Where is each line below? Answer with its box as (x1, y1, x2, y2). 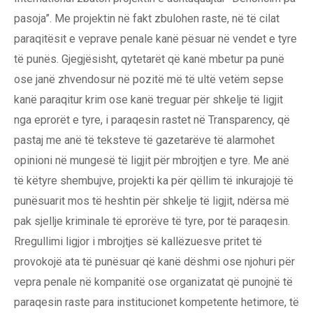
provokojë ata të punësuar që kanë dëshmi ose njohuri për (14, 255, 295, 269)
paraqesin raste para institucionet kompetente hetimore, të (14, 296, 299, 310)
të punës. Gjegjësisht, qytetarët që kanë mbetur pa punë (14, 52, 284, 66)
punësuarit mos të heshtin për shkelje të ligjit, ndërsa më (14, 194, 289, 208)
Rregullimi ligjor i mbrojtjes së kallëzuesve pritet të (14, 235, 262, 249)
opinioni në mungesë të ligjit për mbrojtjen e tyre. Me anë (14, 154, 289, 168)
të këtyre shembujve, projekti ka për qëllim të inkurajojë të (14, 174, 293, 188)
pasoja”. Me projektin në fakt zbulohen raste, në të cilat (14, 12, 279, 26)
